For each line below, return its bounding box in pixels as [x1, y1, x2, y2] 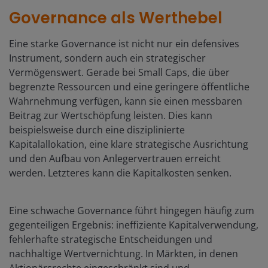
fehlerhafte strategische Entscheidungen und [9, 232, 212, 246]
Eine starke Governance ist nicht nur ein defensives [9, 36, 239, 50]
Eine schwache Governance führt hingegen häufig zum [9, 203, 254, 217]
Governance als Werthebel [9, 7, 223, 29]
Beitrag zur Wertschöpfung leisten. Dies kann [9, 108, 212, 122]
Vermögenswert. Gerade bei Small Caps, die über [9, 65, 230, 79]
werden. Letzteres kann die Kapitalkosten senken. [9, 166, 232, 179]
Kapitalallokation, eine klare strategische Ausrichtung [9, 137, 248, 151]
